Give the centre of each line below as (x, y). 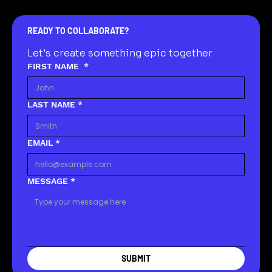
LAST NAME (51, 104)
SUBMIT (136, 258)
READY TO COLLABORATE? (78, 30)
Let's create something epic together (120, 53)
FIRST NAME (54, 66)
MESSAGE (47, 181)
